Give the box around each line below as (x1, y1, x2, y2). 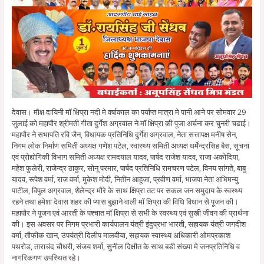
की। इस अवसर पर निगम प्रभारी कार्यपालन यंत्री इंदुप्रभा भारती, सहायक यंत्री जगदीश (11, 219, 246, 230)
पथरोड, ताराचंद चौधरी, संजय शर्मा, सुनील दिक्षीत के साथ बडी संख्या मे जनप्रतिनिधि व (11, 241, 240, 252)
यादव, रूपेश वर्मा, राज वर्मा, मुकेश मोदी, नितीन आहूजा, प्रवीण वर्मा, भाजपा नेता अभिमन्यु (11, 174, 238, 185)
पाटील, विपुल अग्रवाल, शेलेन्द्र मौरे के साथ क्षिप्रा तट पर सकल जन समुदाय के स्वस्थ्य (11, 185, 242, 196)
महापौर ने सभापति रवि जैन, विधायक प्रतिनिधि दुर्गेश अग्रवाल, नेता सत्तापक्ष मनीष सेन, (11, 129, 237, 140)
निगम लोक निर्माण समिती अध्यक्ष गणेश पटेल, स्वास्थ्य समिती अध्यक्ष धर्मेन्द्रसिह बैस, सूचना (11, 140, 249, 151)
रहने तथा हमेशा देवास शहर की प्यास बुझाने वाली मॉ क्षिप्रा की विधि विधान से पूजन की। (11, 196, 239, 207)
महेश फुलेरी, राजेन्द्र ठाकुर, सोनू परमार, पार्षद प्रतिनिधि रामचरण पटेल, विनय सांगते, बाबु (11, 163, 246, 174)
